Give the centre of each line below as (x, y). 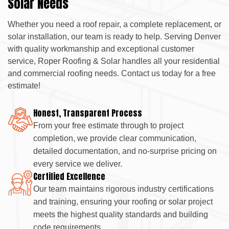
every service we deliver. (78, 164)
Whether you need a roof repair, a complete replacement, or (114, 24)
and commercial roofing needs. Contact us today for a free (112, 73)
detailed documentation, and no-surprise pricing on (125, 151)
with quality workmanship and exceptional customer (101, 48)
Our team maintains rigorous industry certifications (123, 189)
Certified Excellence (69, 176)
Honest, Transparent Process (88, 113)
